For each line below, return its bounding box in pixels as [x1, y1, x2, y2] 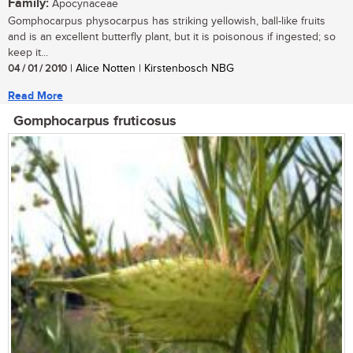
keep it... [8, 46, 48, 60]
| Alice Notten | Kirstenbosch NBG [67, 62, 234, 76]
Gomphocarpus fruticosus [13, 113, 176, 131]
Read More [8, 89, 63, 103]
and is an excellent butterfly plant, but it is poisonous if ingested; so [8, 31, 336, 44]
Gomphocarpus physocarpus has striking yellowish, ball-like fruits [8, 15, 325, 28]
